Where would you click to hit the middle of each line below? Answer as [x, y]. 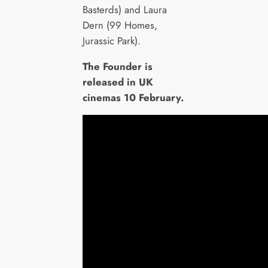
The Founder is [117, 66]
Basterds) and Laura [124, 9]
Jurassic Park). [111, 40]
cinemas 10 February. [133, 97]
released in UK [118, 82]
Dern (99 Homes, [120, 25]
